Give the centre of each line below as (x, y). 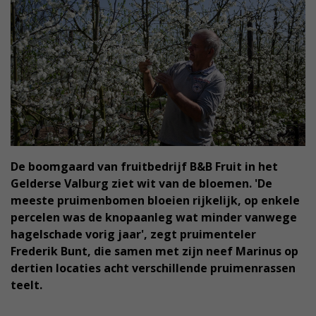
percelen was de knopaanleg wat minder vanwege (154, 218)
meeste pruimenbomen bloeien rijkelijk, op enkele (155, 201)
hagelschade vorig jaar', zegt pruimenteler (133, 235)
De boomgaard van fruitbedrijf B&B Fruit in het (144, 167)
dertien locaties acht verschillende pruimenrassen (153, 268)
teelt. (26, 285)
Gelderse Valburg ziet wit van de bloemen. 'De (141, 184)
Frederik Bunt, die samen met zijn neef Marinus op (154, 251)
